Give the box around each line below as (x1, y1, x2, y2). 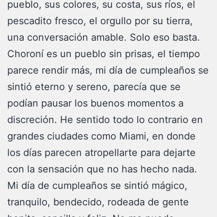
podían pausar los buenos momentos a (7, 97, 184, 109)
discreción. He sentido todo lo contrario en (7, 114, 203, 125)
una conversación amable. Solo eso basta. (7, 31, 200, 43)
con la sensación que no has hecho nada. (7, 163, 203, 175)
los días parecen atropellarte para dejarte (7, 147, 196, 158)
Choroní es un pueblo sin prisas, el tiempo (7, 48, 200, 60)
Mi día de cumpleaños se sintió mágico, (7, 180, 187, 191)
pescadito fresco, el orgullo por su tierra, (7, 15, 193, 27)
